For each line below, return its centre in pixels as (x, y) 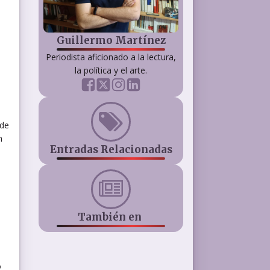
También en (111, 217)
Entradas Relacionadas (111, 149)
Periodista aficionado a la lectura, (111, 57)
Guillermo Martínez (111, 40)
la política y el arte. (111, 70)
